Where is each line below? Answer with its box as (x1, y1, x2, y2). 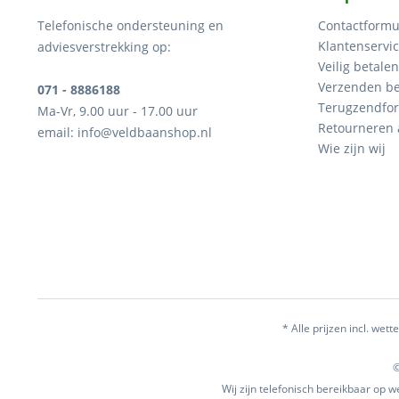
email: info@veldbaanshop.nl (37, 124, 212, 141)
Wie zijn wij (318, 140, 386, 157)
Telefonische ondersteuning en (37, 17, 224, 34)
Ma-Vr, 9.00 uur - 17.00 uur (37, 102, 198, 119)
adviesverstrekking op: (37, 38, 171, 55)
